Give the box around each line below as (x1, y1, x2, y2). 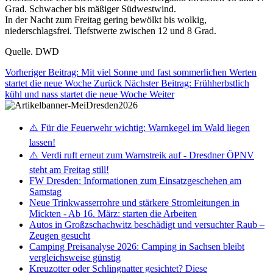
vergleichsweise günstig (29, 252, 121, 263)
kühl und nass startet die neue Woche (5, 88, 149, 99)
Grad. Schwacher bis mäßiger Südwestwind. (5, 3, 176, 14)
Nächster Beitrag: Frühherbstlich (124, 77, 249, 88)
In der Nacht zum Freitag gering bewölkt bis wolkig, (5, 14, 207, 25)
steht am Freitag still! (29, 164, 109, 175)
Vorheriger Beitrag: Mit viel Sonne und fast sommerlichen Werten (5, 66, 257, 77)
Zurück (94, 77, 122, 88)
